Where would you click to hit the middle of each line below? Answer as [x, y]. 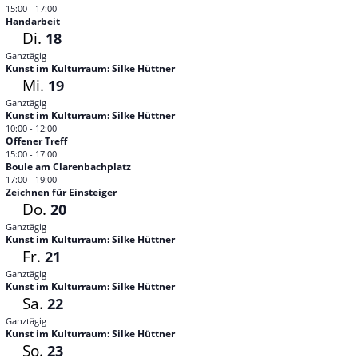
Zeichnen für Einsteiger [61, 192]
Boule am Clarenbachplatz [68, 167]
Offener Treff [36, 141]
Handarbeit [32, 21]
